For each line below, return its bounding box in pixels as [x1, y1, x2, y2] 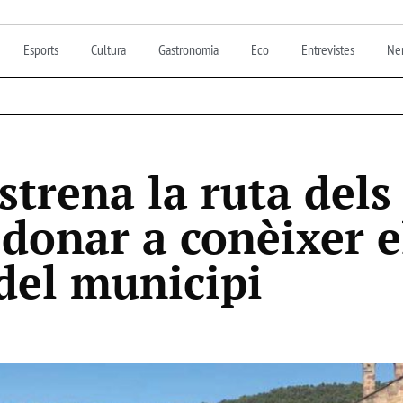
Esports [23, 40, 58, 58]
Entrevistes [301, 40, 354, 58]
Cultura [91, 40, 126, 58]
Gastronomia [158, 40, 219, 58]
